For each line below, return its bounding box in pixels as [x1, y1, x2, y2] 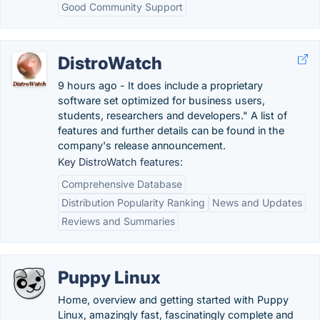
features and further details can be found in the [58, 124, 284, 136]
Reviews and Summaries [61, 215, 175, 227]
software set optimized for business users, [58, 94, 265, 106]
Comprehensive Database [61, 178, 182, 190]
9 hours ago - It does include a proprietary [58, 79, 263, 91]
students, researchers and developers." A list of [58, 109, 287, 121]
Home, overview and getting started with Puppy [58, 294, 289, 306]
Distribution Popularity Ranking [61, 196, 205, 209]
